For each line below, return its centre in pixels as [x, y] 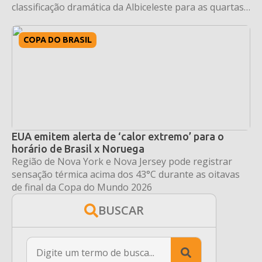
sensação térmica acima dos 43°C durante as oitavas [126, 174]
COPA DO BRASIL [58, 39]
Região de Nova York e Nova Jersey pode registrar [122, 161]
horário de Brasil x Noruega [78, 148]
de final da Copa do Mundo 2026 [82, 187]
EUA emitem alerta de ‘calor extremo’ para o [118, 136]
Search [217, 244]
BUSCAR [121, 210]
